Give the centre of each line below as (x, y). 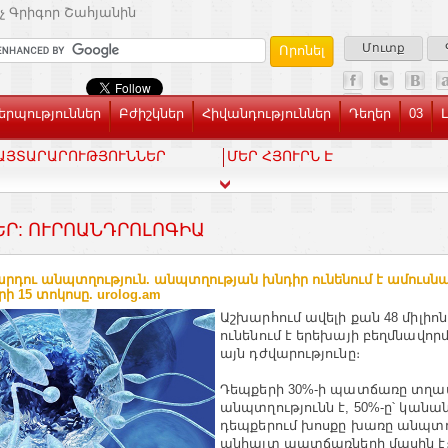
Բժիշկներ (151, 113)
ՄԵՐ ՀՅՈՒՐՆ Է (280, 156)
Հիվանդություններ (266, 113)
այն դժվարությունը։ (290, 353)
